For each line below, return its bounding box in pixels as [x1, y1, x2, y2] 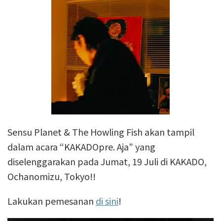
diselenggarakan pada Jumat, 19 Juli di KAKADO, [7, 155, 207, 168]
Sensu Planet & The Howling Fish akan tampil [7, 125, 194, 138]
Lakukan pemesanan [7, 194, 96, 207]
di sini [96, 194, 118, 207]
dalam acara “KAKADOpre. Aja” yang [7, 140, 155, 153]
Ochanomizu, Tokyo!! [7, 170, 96, 183]
